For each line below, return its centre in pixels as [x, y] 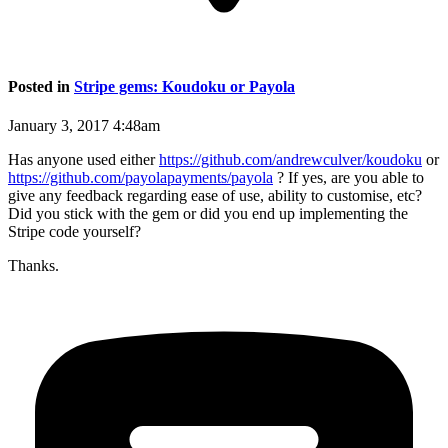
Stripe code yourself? [74, 232]
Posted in [41, 86]
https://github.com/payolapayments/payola [140, 178]
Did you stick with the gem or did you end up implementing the [208, 214]
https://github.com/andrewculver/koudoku [290, 160]
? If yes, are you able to [348, 178]
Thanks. [33, 266]
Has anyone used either [83, 160]
